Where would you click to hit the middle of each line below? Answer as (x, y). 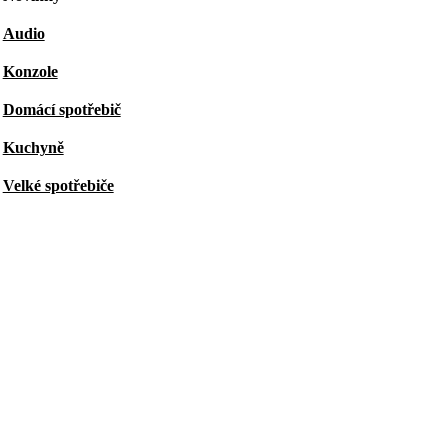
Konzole (30, 72)
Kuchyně (33, 148)
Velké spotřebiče (58, 186)
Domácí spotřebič (61, 110)
